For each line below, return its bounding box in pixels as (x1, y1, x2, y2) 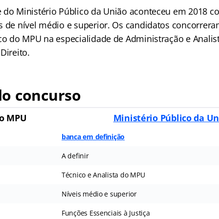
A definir (61, 151, 89, 160)
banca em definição (61, 132, 125, 141)
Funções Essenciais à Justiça (61, 208, 150, 218)
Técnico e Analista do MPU (61, 170, 145, 179)
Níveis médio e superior (61, 189, 137, 198)
